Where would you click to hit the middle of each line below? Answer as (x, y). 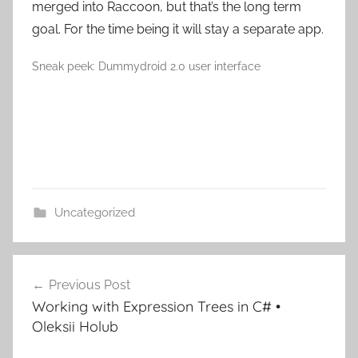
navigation (64, 297)
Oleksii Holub (75, 326)
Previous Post (89, 285)
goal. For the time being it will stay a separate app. (178, 29)
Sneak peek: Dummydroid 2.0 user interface (146, 66)
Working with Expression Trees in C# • (156, 306)
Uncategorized (94, 213)
